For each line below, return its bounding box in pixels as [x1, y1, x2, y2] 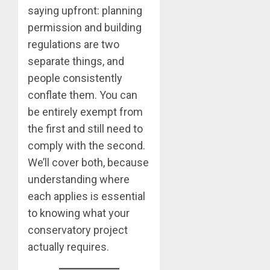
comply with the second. [28, 139, 145, 152]
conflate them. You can [28, 89, 137, 102]
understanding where [28, 173, 130, 186]
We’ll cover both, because [28, 156, 149, 169]
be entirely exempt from [28, 105, 143, 119]
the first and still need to [28, 122, 143, 136]
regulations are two [28, 38, 119, 51]
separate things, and [28, 55, 124, 68]
